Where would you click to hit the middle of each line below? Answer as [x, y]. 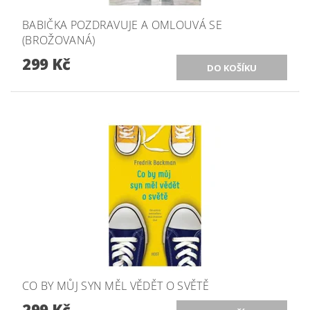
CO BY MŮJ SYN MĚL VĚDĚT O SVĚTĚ [116, 286]
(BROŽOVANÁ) [59, 40]
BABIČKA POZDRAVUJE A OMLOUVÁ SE [122, 25]
